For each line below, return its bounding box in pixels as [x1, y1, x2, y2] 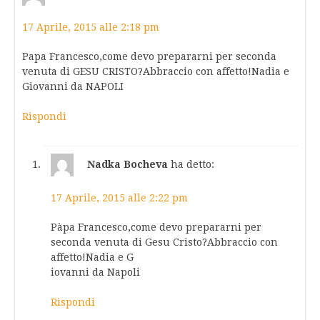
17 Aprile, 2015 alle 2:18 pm [22, 21, 159, 34]
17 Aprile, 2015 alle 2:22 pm [51, 192, 188, 204]
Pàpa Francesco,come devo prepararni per [51, 221, 261, 234]
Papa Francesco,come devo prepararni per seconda [22, 51, 276, 63]
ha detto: [171, 158, 214, 170]
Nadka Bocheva [87, 158, 168, 170]
